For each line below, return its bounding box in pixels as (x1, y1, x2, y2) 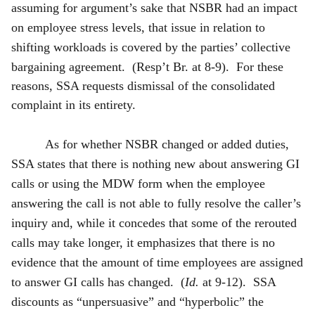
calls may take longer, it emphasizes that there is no (11, 235, 275, 250)
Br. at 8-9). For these (173, 59, 283, 74)
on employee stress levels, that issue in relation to (11, 20, 265, 34)
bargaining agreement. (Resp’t (11, 59, 173, 74)
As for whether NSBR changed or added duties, (45, 136, 289, 151)
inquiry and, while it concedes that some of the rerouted (11, 215, 297, 230)
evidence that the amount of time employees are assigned (11, 255, 303, 269)
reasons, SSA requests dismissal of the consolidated (11, 78, 275, 93)
